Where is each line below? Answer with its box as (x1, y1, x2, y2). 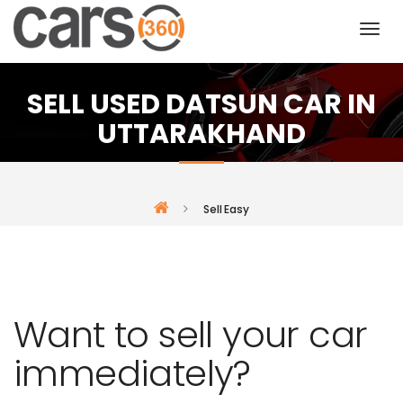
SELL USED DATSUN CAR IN (27, 85, 376, 123)
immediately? (13, 348, 251, 399)
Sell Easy (202, 201, 249, 217)
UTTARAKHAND (97, 115, 306, 153)
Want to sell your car (13, 309, 368, 360)
